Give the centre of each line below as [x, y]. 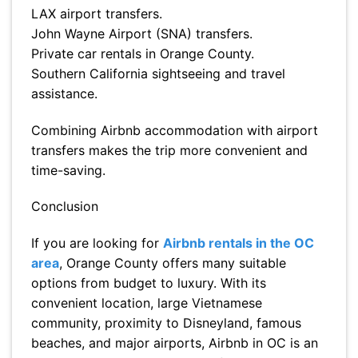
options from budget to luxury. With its [149, 283]
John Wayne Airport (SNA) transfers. [142, 33]
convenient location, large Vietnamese [147, 303]
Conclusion [65, 207]
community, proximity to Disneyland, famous [166, 323]
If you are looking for [97, 243]
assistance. [64, 93]
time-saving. [68, 170]
